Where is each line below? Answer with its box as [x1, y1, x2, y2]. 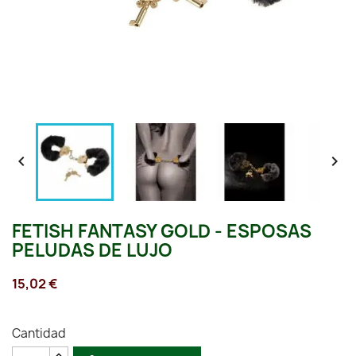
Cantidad [12, 325, 66, 342]
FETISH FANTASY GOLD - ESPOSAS [12, 219, 311, 243]
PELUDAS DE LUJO [12, 238, 172, 262]
